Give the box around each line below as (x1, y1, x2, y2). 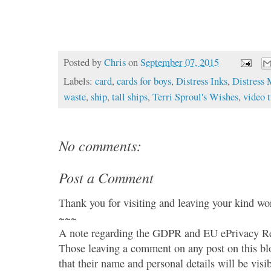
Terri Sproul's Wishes (152, 90, 239, 104)
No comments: (59, 135, 142, 155)
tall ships (112, 90, 148, 104)
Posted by (64, 55, 105, 69)
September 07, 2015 (140, 55, 220, 69)
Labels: (64, 74, 96, 88)
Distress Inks (176, 74, 228, 88)
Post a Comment (59, 168, 154, 188)
